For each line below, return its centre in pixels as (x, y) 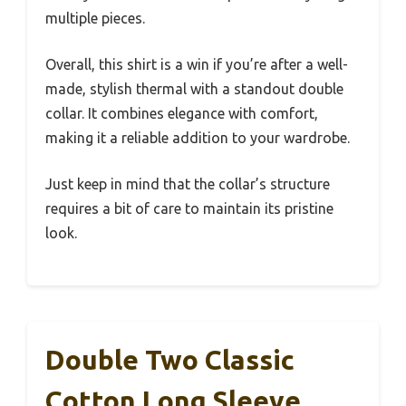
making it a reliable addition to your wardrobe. (198, 138)
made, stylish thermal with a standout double (194, 89)
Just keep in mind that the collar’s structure (188, 184)
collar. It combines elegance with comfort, (182, 114)
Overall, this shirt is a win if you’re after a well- (197, 65)
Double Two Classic (170, 360)
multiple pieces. (95, 19)
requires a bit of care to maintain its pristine (189, 209)
